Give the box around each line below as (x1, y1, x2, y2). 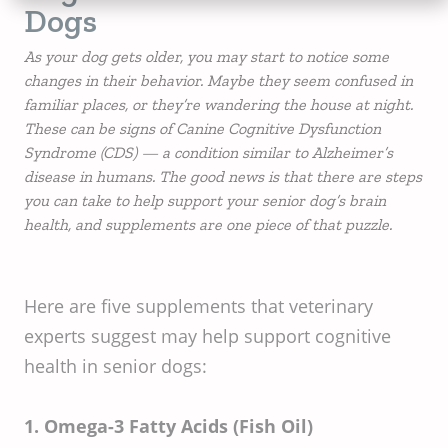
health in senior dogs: (24, 354, 207, 378)
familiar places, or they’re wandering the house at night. (24, 95, 413, 114)
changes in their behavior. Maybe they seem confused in (24, 71, 413, 90)
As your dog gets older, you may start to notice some (24, 47, 389, 66)
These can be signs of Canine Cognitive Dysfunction (24, 119, 381, 138)
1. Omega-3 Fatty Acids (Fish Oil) (24, 414, 313, 438)
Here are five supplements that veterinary (24, 294, 373, 318)
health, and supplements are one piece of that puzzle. (24, 215, 392, 234)
